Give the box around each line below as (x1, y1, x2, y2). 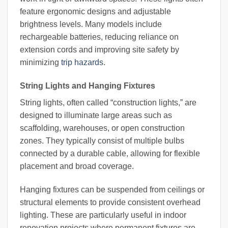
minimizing (20, 58, 61, 67)
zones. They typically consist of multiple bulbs (20, 136, 184, 145)
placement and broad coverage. (20, 161, 134, 170)
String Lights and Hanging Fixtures (20, 81, 155, 90)
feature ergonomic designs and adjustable (20, 7, 171, 16)
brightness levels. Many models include (20, 19, 162, 28)
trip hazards (61, 58, 103, 67)
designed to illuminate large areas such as (20, 110, 172, 120)
